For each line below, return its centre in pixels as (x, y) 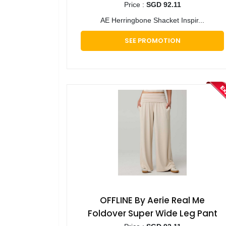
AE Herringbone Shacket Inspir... (152, 20)
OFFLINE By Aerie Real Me (152, 201)
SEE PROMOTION (152, 41)
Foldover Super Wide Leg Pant (152, 214)
